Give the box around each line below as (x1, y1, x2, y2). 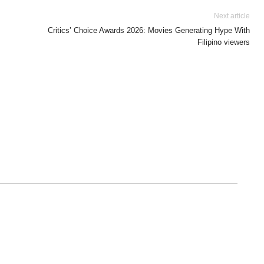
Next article (214, 11, 250, 20)
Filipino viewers (197, 37, 250, 47)
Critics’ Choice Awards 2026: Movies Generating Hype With (48, 25, 250, 35)
